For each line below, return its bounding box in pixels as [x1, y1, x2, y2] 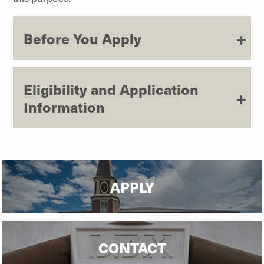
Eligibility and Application [24, 78, 199, 99]
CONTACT [98, 237, 166, 258]
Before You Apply [24, 28, 141, 48]
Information [24, 96, 105, 117]
